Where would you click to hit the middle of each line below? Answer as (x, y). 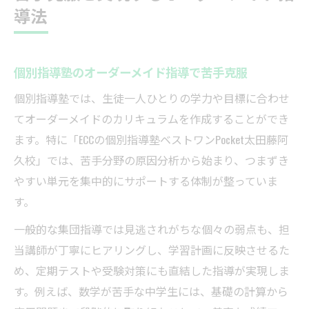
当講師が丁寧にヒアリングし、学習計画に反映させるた (152, 250)
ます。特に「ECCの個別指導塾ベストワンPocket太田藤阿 (151, 140)
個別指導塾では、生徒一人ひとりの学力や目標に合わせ (152, 98)
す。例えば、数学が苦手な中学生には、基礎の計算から (151, 291)
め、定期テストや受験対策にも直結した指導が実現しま (152, 271)
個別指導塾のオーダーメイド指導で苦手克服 (131, 72)
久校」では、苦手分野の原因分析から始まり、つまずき (151, 160)
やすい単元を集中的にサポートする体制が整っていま (146, 181)
